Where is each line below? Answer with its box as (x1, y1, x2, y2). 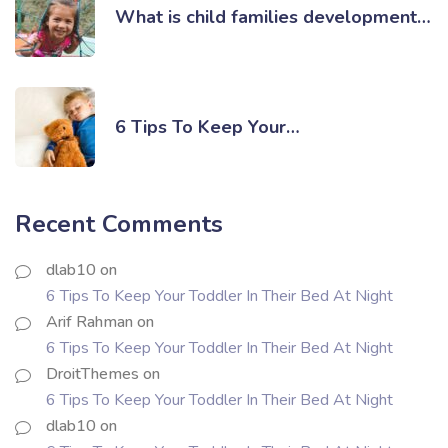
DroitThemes (46, 363, 139, 386)
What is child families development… (115, 4, 431, 29)
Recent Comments (15, 208, 223, 241)
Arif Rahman (46, 311, 133, 334)
